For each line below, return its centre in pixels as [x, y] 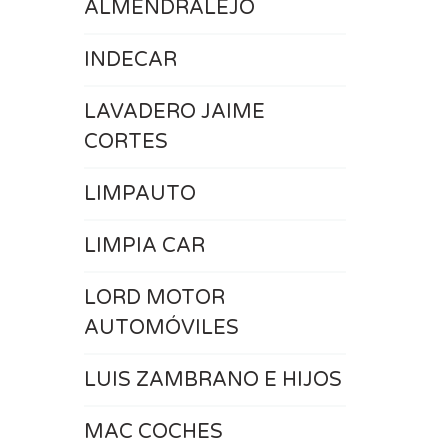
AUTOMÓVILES [161, 328]
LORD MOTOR [154, 298]
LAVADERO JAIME [174, 112]
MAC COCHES [153, 432]
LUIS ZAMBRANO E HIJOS [212, 380]
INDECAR [130, 60]
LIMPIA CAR [144, 246]
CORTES [125, 142]
